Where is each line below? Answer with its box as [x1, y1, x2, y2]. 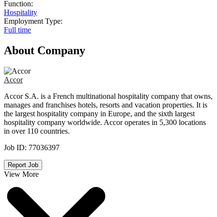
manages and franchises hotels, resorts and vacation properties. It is [4, 100, 207, 109]
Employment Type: [4, 16, 62, 25]
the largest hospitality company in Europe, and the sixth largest [4, 109, 195, 118]
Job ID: [4, 143, 29, 152]
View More [4, 170, 39, 178]
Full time [4, 25, 31, 34]
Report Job [8, 161, 38, 169]
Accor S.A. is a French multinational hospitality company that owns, [4, 92, 213, 100]
